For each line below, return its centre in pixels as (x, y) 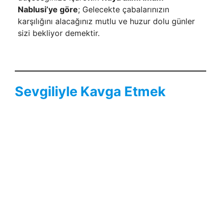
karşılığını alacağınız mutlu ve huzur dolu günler (106, 21)
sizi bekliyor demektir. (58, 33)
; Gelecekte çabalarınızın (123, 9)
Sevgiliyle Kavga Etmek (90, 92)
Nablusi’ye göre (48, 9)
